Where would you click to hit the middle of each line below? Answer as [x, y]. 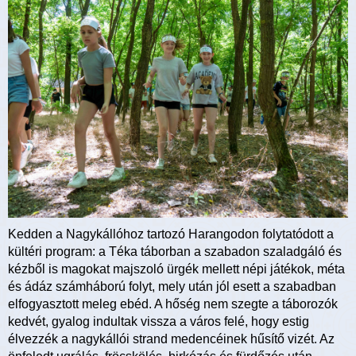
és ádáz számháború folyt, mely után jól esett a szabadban [172, 286]
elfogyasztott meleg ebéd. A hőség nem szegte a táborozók [173, 304]
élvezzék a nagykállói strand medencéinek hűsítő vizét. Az [171, 339]
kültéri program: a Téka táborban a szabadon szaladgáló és [175, 251]
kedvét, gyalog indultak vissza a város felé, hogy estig [159, 321]
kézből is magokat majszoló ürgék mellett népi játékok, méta [176, 269]
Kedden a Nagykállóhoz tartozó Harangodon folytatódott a [171, 234]
